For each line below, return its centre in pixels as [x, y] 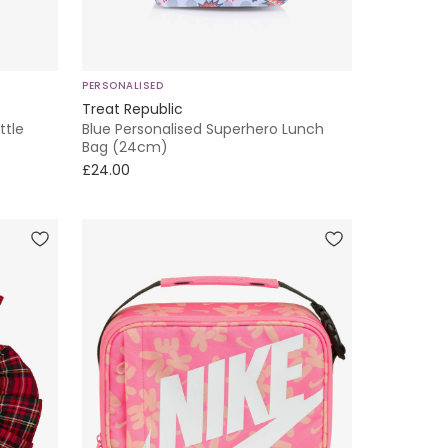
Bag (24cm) [125, 147]
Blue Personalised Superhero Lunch [203, 129]
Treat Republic [132, 109]
